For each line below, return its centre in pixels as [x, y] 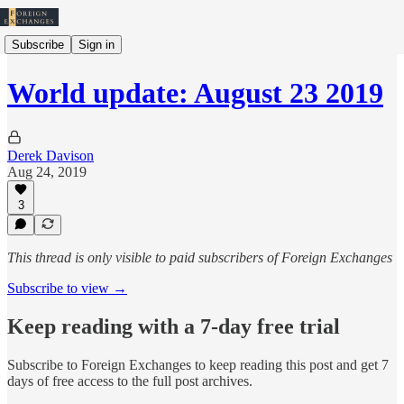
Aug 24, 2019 [47, 171]
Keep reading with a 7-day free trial [174, 326]
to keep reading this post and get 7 [290, 364]
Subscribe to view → [67, 288]
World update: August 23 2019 [195, 93]
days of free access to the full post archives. [130, 381]
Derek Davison [50, 155]
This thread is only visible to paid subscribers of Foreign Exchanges [200, 257]
